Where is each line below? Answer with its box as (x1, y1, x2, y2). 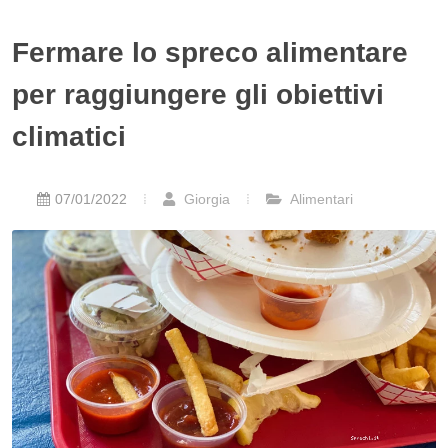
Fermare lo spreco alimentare (12, 37, 408, 68)
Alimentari (287, 191, 353, 207)
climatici (12, 121, 126, 152)
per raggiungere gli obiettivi (12, 79, 384, 110)
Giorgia (180, 191, 230, 207)
